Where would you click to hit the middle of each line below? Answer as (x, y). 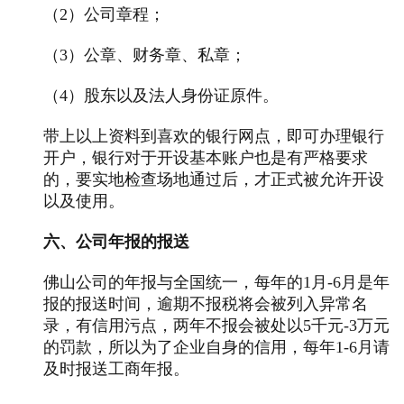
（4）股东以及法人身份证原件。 (161, 95)
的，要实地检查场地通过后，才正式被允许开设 (214, 179)
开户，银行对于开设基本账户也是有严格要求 (206, 157)
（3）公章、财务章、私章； (145, 55)
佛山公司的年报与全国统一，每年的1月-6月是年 (216, 282)
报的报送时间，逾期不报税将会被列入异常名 (206, 303)
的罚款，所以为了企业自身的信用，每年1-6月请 (216, 347)
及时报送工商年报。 (116, 368)
